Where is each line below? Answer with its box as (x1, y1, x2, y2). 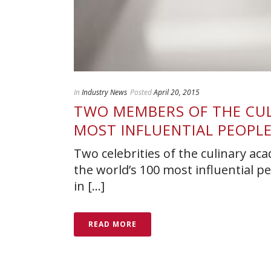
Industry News (82, 87, 127, 97)
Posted (130, 87, 152, 97)
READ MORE (88, 219, 137, 229)
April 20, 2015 (154, 87, 200, 97)
